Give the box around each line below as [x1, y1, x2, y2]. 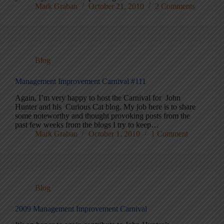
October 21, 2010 [88, 1, 144, 10]
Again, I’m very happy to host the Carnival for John [15, 93, 180, 102]
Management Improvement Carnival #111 [15, 76, 146, 85]
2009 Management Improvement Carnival [15, 204, 147, 213]
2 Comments [155, 1, 195, 10]
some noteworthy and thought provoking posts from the [15, 111, 190, 120]
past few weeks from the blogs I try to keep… [15, 120, 159, 129]
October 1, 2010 [88, 129, 140, 138]
